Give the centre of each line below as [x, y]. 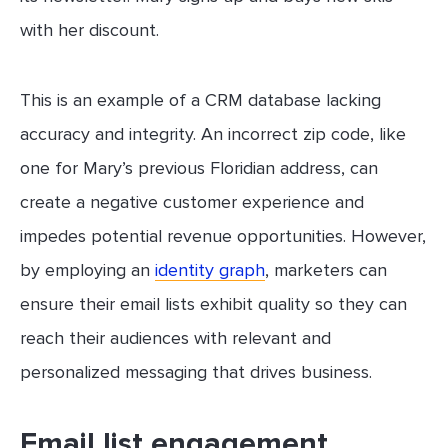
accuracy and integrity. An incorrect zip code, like [213, 133]
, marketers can [326, 269]
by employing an [87, 269]
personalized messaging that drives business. [196, 371]
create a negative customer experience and [192, 201]
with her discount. [89, 29]
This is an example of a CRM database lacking [200, 99]
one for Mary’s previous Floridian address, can [199, 167]
